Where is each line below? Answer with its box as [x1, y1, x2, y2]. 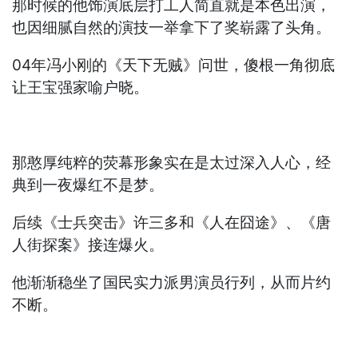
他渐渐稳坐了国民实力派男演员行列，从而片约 [12, 273, 332, 292]
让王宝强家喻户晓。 [12, 78, 149, 97]
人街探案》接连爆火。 [12, 236, 165, 255]
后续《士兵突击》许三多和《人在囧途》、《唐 [12, 213, 332, 233]
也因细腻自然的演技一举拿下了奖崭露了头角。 [12, 18, 332, 38]
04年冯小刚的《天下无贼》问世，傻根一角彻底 [12, 56, 336, 75]
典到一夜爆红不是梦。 [12, 176, 165, 195]
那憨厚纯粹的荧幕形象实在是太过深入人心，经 [12, 153, 332, 173]
